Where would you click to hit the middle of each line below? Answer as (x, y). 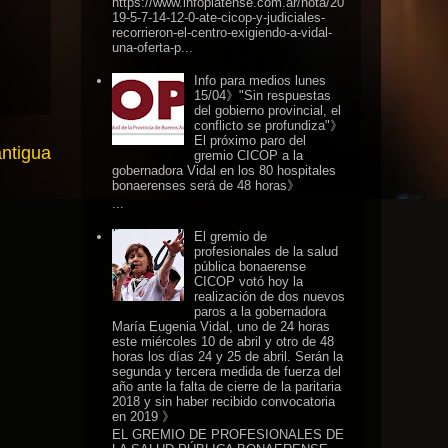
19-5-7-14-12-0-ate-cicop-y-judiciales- (219, 17)
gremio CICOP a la (249, 156)
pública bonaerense (250, 266)
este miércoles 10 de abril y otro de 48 (223, 341)
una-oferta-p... (153, 47)
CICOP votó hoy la (249, 281)
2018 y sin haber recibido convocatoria (224, 401)
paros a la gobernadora (260, 311)
